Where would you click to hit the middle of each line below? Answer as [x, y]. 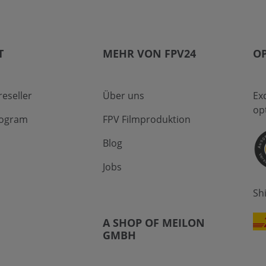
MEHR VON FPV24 [149, 54]
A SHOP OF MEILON [153, 223]
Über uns [123, 96]
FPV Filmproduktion [146, 120]
